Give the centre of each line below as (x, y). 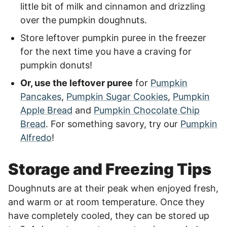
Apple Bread (46, 110)
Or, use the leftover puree (77, 83)
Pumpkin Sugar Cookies (117, 97)
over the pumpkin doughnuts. (84, 20)
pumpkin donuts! (56, 65)
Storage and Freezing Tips (110, 169)
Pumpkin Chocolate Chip (147, 110)
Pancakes (41, 97)
